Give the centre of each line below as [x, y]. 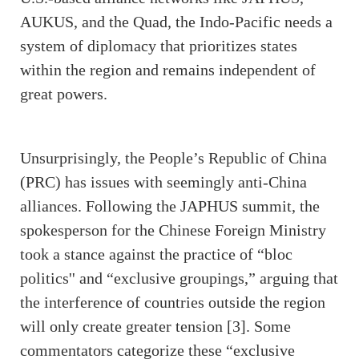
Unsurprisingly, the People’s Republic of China [173, 158]
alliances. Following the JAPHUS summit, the [170, 206]
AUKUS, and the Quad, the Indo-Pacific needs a [176, 22]
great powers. [66, 94]
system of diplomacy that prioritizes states [159, 46]
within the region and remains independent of [168, 70]
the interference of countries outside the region [173, 303]
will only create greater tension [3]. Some [155, 327]
